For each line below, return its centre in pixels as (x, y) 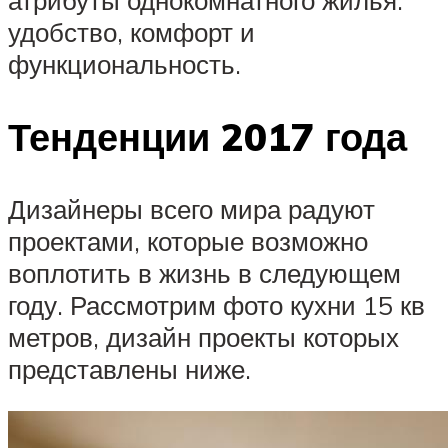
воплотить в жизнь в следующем (204, 273)
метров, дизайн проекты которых (203, 337)
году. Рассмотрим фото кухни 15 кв (216, 305)
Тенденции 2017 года (207, 137)
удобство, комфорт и (131, 32)
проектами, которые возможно (188, 241)
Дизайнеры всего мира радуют (191, 209)
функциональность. (124, 64)
